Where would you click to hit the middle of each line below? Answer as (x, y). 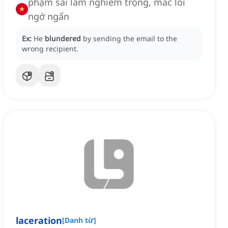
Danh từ (79, 220)
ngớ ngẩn (49, 17)
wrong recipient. (50, 49)
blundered (63, 39)
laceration (39, 221)
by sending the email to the (130, 39)
